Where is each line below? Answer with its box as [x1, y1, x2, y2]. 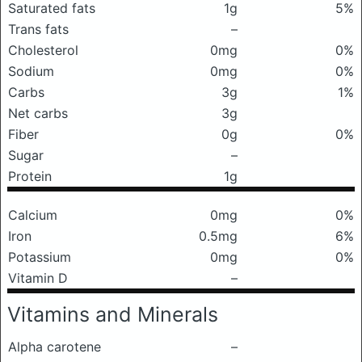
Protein [8, 168, 52, 184]
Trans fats [8, 21, 69, 37]
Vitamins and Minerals [7, 302, 218, 326]
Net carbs [8, 105, 68, 121]
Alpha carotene [8, 339, 101, 355]
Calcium [8, 207, 57, 223]
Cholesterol [8, 42, 78, 58]
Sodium [8, 63, 54, 79]
